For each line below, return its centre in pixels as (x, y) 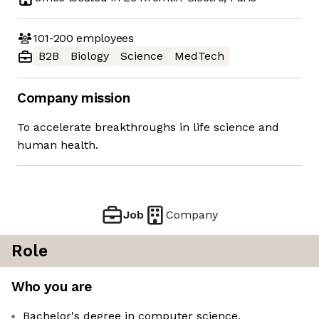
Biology (90, 56)
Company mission (74, 98)
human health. (58, 145)
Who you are (52, 287)
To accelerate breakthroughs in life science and (148, 127)
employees (103, 38)
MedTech (199, 56)
